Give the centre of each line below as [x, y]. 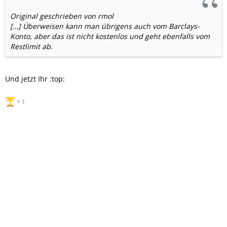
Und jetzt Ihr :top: [35, 79]
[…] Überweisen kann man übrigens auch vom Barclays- [105, 26]
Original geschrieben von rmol [62, 16]
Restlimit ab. [31, 46]
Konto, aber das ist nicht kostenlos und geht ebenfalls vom [110, 36]
